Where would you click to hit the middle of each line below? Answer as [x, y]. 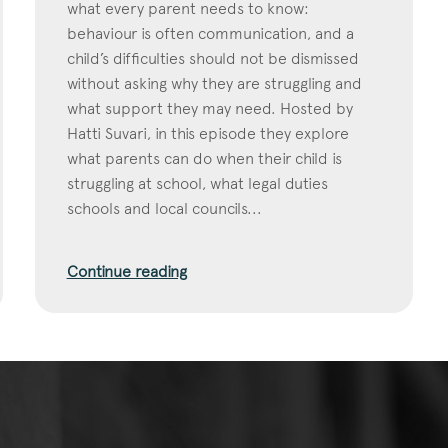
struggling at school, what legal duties [197, 183]
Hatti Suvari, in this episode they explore [207, 133]
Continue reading [126, 271]
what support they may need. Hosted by [209, 108]
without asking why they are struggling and [214, 83]
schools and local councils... [164, 208]
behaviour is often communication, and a [210, 33]
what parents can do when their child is [204, 158]
